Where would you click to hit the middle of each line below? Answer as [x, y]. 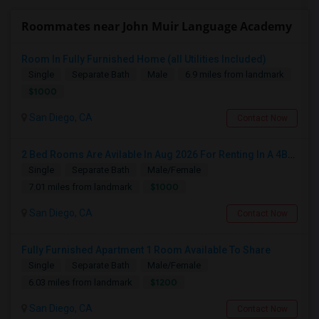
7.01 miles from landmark [80, 187]
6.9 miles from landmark [235, 74]
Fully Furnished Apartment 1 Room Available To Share [146, 250]
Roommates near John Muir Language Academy [157, 26]
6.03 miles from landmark [80, 282]
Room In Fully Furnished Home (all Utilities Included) [144, 59]
